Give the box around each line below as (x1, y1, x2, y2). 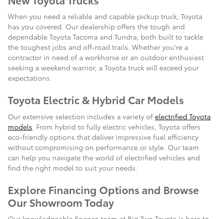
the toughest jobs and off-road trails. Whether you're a (8, 42, 188, 52)
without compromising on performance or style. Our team (8, 142, 199, 152)
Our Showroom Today (8, 195, 114, 209)
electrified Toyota (155, 111, 211, 121)
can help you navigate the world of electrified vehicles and (8, 152, 200, 162)
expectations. (8, 73, 52, 83)
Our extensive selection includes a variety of (8, 111, 155, 121)
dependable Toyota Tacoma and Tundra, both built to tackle (8, 32, 203, 42)
